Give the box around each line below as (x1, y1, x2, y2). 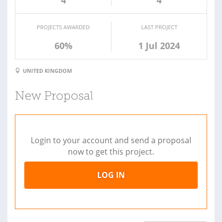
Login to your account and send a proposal (31, 135, 191, 146)
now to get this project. (68, 146, 154, 158)
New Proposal (15, 91, 93, 103)
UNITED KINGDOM (23, 67, 72, 75)
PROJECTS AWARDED (37, 23, 90, 31)
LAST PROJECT (141, 23, 177, 31)
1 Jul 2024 (138, 39, 180, 52)
